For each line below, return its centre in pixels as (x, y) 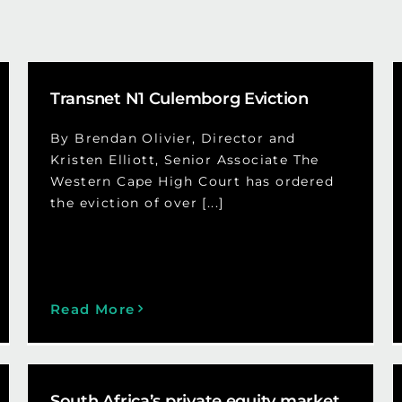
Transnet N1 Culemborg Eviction (179, 98)
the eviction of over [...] (137, 202)
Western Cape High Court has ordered (192, 181)
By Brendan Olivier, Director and (173, 138)
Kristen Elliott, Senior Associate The (184, 159)
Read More (92, 309)
